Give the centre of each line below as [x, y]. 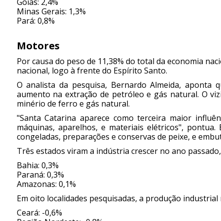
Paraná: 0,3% [40, 175]
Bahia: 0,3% [37, 166]
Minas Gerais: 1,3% [51, 12]
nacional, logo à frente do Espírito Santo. [92, 71]
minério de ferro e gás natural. [73, 104]
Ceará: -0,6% [39, 213]
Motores [38, 46]
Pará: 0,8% [36, 21]
